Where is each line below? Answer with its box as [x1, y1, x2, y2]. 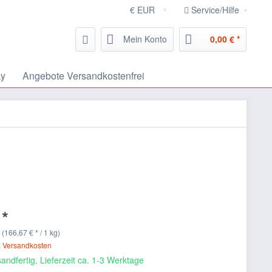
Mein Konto [123, 33, 167, 45]
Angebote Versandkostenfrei [22, 69, 144, 83]
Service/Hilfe [189, 4, 242, 16]
